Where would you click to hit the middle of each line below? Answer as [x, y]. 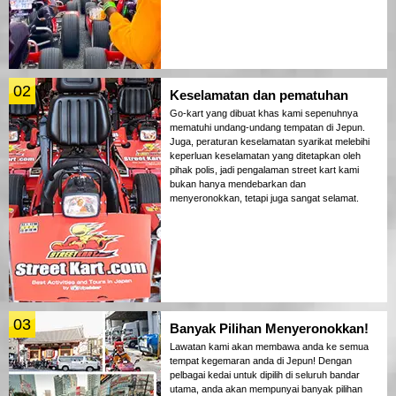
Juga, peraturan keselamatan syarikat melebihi [270, 142]
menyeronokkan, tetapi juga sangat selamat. [264, 198]
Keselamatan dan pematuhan [259, 95]
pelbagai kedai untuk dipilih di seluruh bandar [265, 375]
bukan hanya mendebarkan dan [238, 184]
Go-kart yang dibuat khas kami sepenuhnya [264, 114]
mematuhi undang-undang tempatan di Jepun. [267, 128]
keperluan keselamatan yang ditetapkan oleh [265, 156]
